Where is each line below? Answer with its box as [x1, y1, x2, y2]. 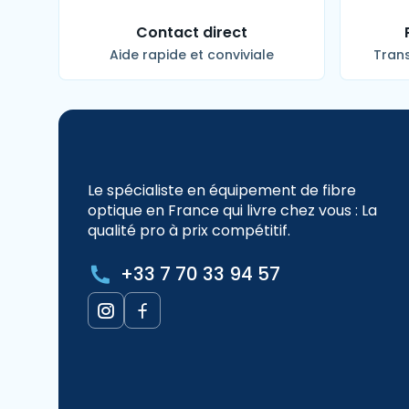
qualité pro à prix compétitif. [88, 220, 290, 242]
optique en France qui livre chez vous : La [88, 200, 377, 222]
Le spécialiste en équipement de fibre [88, 180, 356, 202]
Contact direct [136, 22, 247, 44]
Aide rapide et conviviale [110, 46, 274, 65]
